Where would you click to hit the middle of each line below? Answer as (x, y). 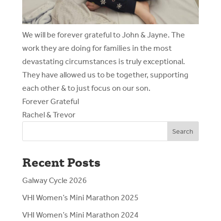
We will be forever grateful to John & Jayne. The (103, 35)
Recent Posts (61, 162)
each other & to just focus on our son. (86, 88)
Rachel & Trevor (49, 115)
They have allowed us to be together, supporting (105, 75)
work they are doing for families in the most (97, 48)
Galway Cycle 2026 (54, 181)
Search (183, 131)
